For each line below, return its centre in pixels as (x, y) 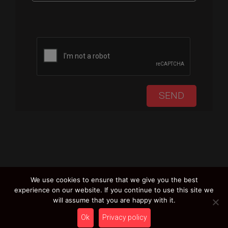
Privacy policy (124, 218)
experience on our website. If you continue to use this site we (114, 190)
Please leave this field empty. (159, 13)
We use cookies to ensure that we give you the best (114, 179)
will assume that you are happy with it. (114, 200)
